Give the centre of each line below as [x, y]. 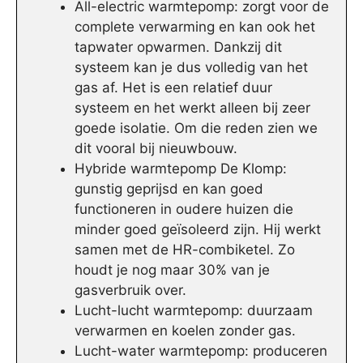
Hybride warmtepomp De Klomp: [181, 169]
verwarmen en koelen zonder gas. [185, 331]
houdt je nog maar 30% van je [172, 270]
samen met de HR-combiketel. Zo [185, 250]
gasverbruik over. [130, 290]
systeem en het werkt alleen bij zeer [192, 108]
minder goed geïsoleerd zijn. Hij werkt [198, 230]
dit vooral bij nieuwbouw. [156, 149]
